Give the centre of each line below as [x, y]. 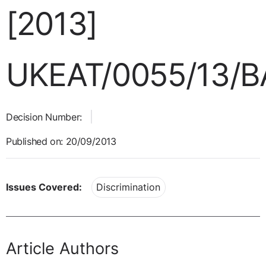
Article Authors [62, 248]
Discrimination [129, 188]
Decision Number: [44, 117]
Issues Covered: [44, 188]
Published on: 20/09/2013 [61, 141]
